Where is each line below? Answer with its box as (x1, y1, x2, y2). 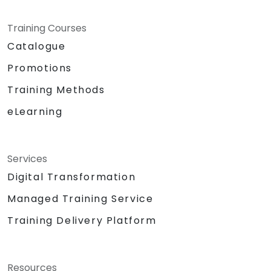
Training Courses (7, 21, 87, 35)
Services (7, 151, 47, 166)
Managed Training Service (7, 191, 154, 206)
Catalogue (7, 39, 66, 53)
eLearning (7, 104, 63, 119)
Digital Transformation (7, 169, 136, 184)
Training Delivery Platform (7, 213, 157, 227)
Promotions (7, 60, 72, 75)
